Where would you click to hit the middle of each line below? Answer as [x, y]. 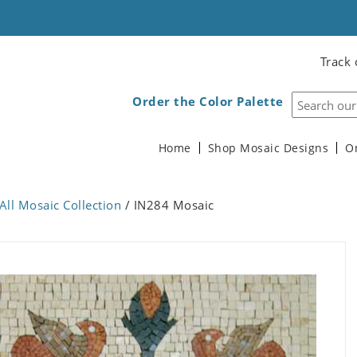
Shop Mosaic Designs [268, 148]
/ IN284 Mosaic [168, 205]
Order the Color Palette [208, 101]
